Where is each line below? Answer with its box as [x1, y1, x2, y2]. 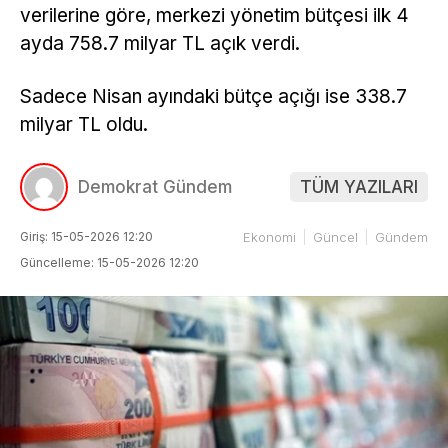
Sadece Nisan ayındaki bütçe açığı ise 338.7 [20, 84, 407, 108]
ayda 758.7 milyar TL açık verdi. [20, 31, 300, 55]
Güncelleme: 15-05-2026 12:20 [20, 255, 199, 271]
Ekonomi [243, 229, 296, 246]
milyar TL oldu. [20, 112, 148, 136]
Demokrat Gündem [78, 177, 232, 198]
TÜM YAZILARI [300, 177, 418, 198]
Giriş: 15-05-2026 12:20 [20, 229, 153, 245]
